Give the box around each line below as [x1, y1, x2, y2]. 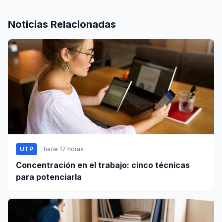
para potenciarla [16, 171, 82, 182]
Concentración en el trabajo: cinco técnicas [16, 160, 190, 170]
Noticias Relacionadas [8, 18, 116, 30]
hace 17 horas [43, 145, 84, 153]
